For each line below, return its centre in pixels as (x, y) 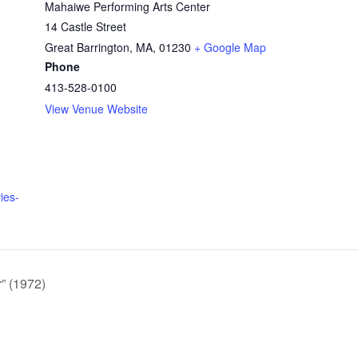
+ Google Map (230, 48)
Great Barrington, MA (99, 48)
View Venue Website (96, 109)
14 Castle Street (86, 27)
